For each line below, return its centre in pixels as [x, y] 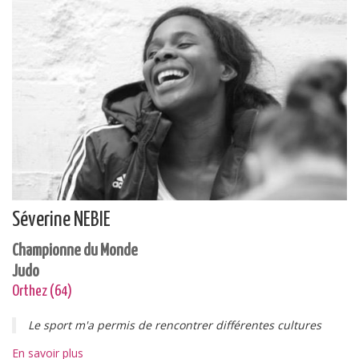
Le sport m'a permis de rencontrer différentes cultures [175, 325]
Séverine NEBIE [61, 220]
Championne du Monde [75, 251]
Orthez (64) [42, 291]
